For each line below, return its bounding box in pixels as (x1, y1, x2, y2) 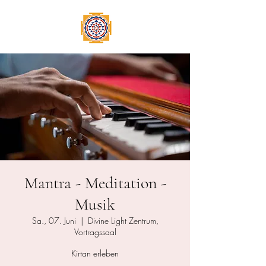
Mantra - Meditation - (24, 173, 166, 193)
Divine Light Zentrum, (87, 215, 159, 226)
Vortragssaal (74, 226, 116, 237)
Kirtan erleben (71, 248, 119, 259)
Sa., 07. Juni (31, 215, 76, 226)
